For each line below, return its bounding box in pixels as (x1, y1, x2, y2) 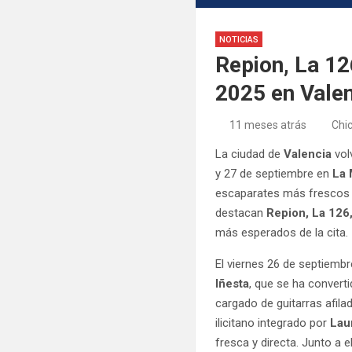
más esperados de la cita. (215, 225, 349, 240)
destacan (215, 205, 267, 220)
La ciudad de (215, 146, 284, 161)
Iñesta (215, 276, 250, 291)
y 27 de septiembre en (215, 166, 330, 181)
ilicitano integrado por (215, 315, 331, 330)
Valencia (284, 146, 332, 161)
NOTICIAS (219, 34, 259, 45)
